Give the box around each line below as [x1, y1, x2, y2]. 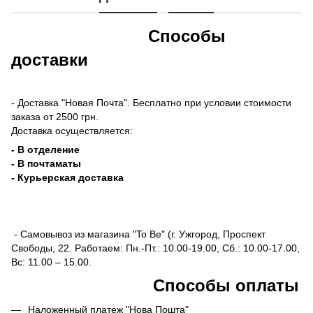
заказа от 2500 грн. [11, 110, 99, 122]
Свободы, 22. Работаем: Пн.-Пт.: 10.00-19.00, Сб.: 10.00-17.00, [11, 242, 300, 254]
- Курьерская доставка [11, 171, 124, 183]
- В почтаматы [11, 157, 81, 169]
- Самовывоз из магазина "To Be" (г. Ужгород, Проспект [11, 228, 265, 240]
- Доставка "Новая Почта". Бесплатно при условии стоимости [11, 96, 291, 108]
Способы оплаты [11, 275, 299, 295]
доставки [11, 50, 88, 69]
